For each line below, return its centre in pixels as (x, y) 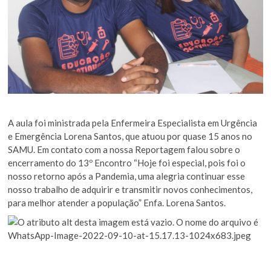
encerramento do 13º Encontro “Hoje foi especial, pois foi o (127, 162)
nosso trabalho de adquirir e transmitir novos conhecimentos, (130, 189)
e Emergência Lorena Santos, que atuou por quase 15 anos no (130, 136)
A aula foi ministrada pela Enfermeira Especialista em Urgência (133, 122)
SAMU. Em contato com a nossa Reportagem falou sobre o (124, 149)
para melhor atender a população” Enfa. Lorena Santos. (117, 202)
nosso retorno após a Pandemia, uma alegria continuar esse (127, 176)
